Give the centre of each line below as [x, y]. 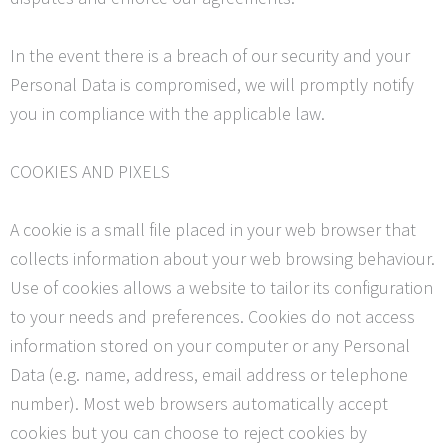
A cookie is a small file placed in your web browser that [213, 229]
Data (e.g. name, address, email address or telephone [209, 374]
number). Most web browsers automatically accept [199, 403]
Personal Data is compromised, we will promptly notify [212, 85]
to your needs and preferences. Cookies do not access [212, 316]
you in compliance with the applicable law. [167, 114]
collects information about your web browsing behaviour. [222, 258]
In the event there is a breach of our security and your [210, 56]
